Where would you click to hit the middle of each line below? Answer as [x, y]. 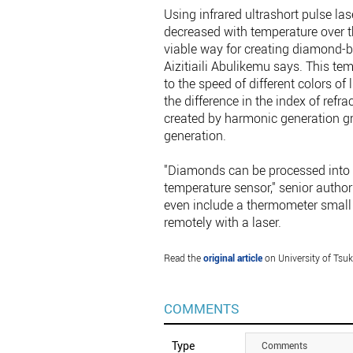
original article [232, 258]
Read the [183, 258]
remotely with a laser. [222, 223]
